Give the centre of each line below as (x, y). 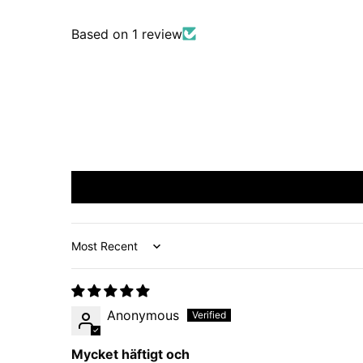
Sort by (94, 253)
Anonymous (143, 315)
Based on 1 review (127, 34)
